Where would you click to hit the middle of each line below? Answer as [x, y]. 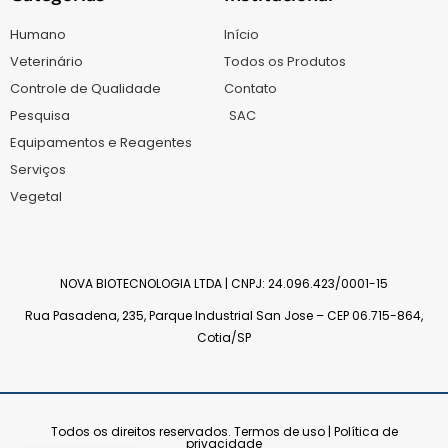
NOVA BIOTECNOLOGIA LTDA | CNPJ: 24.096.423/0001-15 [224, 284]
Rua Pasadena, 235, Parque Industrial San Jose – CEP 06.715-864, [224, 316]
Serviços [38, 170]
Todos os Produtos [285, 62]
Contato [250, 89]
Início [241, 35]
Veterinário [46, 62]
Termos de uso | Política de [315, 432]
